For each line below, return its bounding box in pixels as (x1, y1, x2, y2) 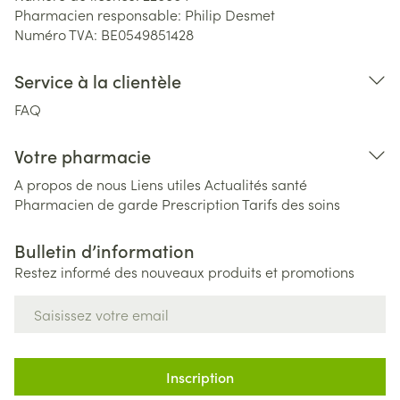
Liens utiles (130, 174, 201, 194)
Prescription (162, 194, 239, 213)
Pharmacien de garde (14, 194, 158, 213)
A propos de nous (14, 174, 127, 194)
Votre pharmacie (14, 143, 151, 168)
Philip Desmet (185, 4, 275, 24)
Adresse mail (13, 294, 97, 313)
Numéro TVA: (14, 24, 101, 44)
